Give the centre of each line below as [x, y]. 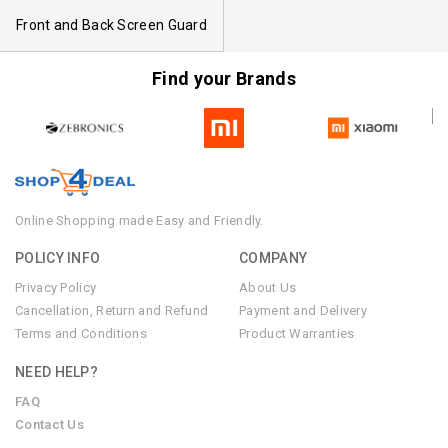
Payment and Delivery [303, 311]
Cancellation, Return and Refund [112, 311]
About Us [268, 288]
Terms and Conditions [81, 334]
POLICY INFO [58, 258]
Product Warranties [297, 334]
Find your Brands [224, 79]
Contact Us [49, 425]
